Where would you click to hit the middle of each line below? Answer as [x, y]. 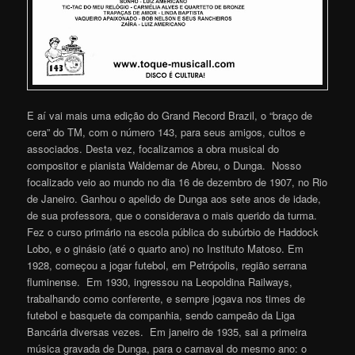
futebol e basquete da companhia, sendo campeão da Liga [161, 315]
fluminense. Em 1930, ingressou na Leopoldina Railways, [160, 281]
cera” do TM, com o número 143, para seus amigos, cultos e [166, 132]
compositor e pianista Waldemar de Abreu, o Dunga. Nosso [164, 165]
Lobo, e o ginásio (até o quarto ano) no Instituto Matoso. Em [166, 248]
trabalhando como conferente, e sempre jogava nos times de [166, 298]
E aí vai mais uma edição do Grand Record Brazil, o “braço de [170, 115]
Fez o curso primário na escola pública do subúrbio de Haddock [173, 231]
